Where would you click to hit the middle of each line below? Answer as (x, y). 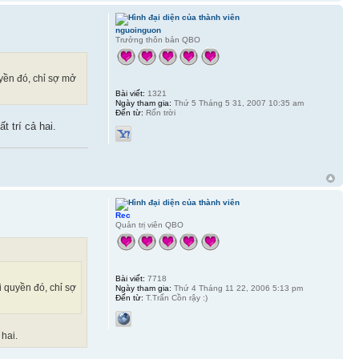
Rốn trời (159, 112)
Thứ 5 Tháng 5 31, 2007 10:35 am (237, 103)
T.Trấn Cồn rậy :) (175, 298)
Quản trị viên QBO (149, 225)
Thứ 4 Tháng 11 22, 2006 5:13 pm (237, 288)
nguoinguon (138, 30)
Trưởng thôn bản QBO (157, 39)
